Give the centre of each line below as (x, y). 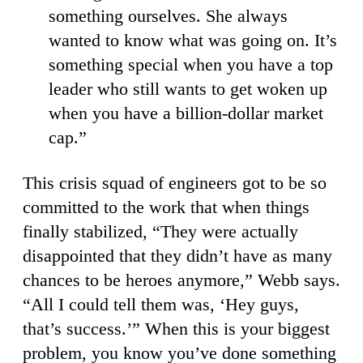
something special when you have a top (191, 65)
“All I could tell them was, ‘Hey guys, (161, 305)
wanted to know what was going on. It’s (193, 41)
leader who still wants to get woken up (188, 89)
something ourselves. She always (168, 16)
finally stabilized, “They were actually (160, 232)
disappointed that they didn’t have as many (177, 256)
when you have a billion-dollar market (186, 113)
